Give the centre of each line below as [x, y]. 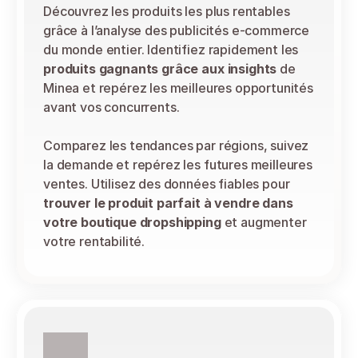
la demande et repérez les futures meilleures [178, 165]
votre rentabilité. [94, 241]
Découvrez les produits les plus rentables [167, 11]
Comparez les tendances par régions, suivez [176, 145]
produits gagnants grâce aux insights [160, 69]
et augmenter [264, 222]
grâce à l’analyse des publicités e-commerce [177, 30]
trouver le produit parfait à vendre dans [168, 203]
